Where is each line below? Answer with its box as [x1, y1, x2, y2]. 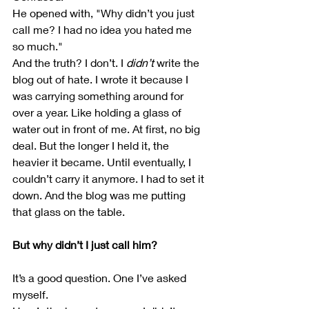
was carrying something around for [12, 89, 186, 103]
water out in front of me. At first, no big [12, 122, 203, 136]
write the [154, 56, 202, 70]
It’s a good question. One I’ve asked [12, 271, 189, 285]
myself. [12, 288, 48, 301]
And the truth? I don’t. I [12, 56, 126, 70]
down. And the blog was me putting [12, 188, 188, 202]
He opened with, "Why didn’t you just [12, 6, 197, 20]
